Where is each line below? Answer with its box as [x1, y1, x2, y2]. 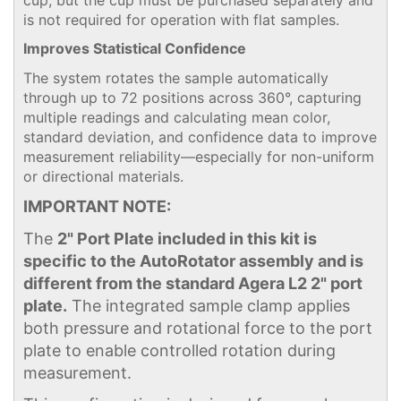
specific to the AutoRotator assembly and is [23, 251, 363, 270]
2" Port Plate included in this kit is [57, 228, 317, 248]
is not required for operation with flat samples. [23, 10, 339, 29]
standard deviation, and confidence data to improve [23, 127, 377, 146]
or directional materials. [23, 166, 183, 185]
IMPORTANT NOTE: [23, 197, 171, 216]
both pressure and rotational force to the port [23, 318, 372, 337]
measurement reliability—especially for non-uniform [23, 147, 374, 166]
